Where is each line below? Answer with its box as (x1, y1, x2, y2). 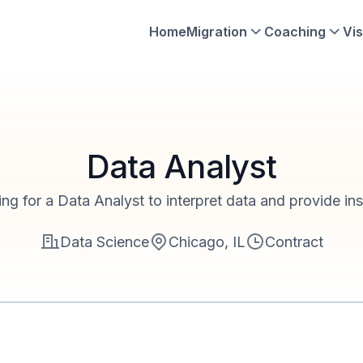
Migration (186, 23, 247, 40)
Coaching (264, 23, 326, 40)
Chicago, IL (168, 233, 246, 250)
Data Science (59, 233, 149, 250)
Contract (264, 233, 323, 250)
